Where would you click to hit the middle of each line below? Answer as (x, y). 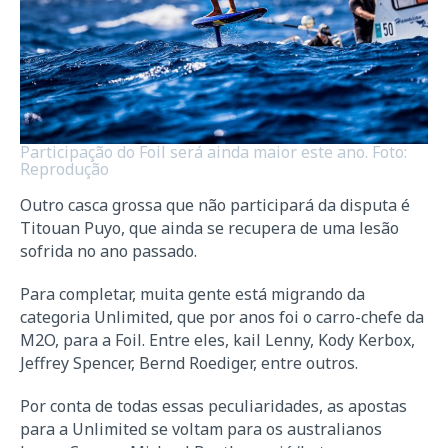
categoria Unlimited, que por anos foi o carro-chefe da (222, 317)
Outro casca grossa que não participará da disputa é (215, 205)
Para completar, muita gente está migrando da (192, 294)
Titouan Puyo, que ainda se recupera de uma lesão (209, 228)
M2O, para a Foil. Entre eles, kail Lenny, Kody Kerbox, (217, 340)
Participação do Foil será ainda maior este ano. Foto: (213, 152)
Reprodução (64, 169)
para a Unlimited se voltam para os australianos (201, 429)
